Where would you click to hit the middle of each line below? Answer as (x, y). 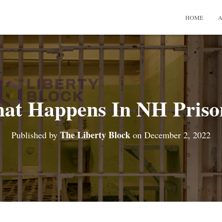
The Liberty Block (95, 135)
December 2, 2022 (177, 135)
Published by (36, 135)
